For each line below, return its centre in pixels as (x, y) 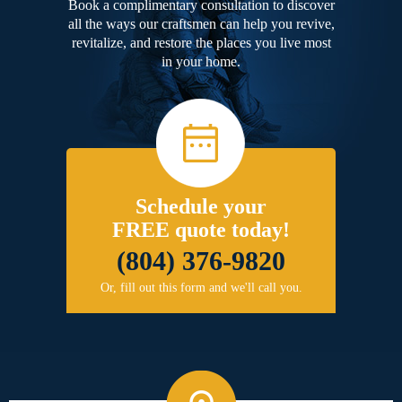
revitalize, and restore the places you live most (201, 43)
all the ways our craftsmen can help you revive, (201, 24)
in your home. (201, 62)
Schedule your (201, 207)
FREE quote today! (201, 230)
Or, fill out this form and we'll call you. (201, 288)
